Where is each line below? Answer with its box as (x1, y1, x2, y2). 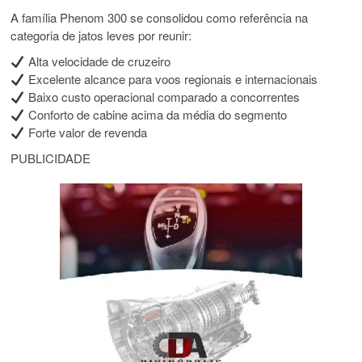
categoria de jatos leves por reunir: (11, 27, 192, 44)
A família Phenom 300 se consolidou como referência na (11, 9, 309, 27)
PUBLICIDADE (11, 149, 91, 167)
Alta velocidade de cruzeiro (24, 53, 170, 70)
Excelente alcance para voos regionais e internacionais (24, 70, 318, 88)
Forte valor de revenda (24, 124, 147, 141)
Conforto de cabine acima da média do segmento (24, 106, 287, 124)
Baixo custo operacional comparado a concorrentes (24, 88, 300, 106)
